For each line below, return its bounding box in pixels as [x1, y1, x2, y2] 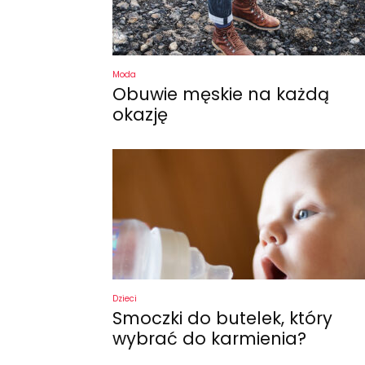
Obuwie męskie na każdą [112, 82, 329, 106]
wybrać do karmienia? [112, 327, 306, 350]
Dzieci [112, 292, 137, 305]
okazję [112, 103, 168, 126]
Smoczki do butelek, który [112, 306, 332, 330]
